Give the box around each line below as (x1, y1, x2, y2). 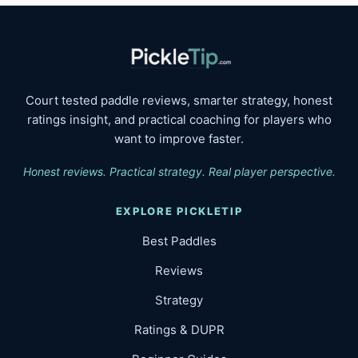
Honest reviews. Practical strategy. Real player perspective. (22, 165, 336, 178)
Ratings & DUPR (133, 322, 225, 337)
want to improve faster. (114, 131, 244, 146)
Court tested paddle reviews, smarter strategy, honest (26, 93, 332, 108)
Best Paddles (141, 233, 217, 249)
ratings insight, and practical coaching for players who (26, 112, 332, 127)
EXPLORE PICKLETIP (115, 205, 243, 217)
